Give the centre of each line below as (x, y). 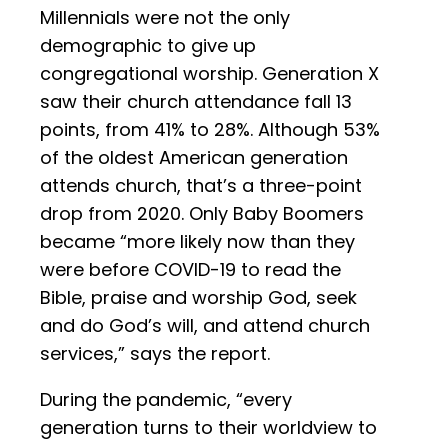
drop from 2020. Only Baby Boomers (202, 214)
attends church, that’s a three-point (201, 186)
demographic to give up (148, 46)
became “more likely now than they (197, 242)
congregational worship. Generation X (209, 74)
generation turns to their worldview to (208, 428)
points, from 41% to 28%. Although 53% (210, 130)
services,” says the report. (155, 354)
